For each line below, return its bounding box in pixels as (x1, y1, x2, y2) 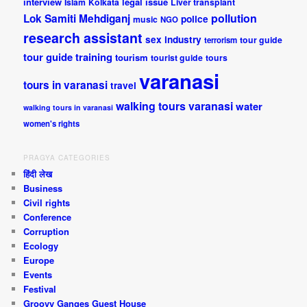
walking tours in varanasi (23, 102, 114, 113)
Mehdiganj (79, 11, 131, 27)
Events (23, 268, 53, 282)
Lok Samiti (23, 11, 77, 27)
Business (23, 182, 63, 195)
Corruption (23, 225, 70, 238)
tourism (115, 51, 149, 64)
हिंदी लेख (23, 167, 53, 181)
